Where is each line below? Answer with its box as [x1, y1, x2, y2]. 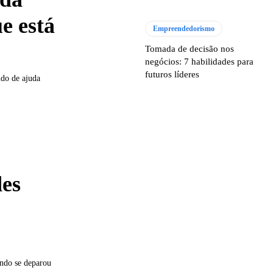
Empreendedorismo [153, 24, 215, 33]
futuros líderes [145, 69, 200, 79]
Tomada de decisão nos [145, 43, 235, 54]
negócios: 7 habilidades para [145, 56, 254, 66]
